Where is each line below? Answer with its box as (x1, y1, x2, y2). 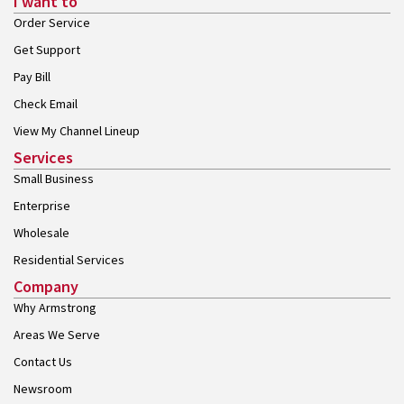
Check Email (14, 95, 78, 112)
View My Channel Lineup (14, 122, 140, 139)
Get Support (14, 41, 80, 58)
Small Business (14, 170, 94, 187)
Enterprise (14, 197, 70, 214)
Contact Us (14, 353, 72, 370)
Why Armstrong (14, 298, 96, 316)
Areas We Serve (14, 326, 100, 343)
